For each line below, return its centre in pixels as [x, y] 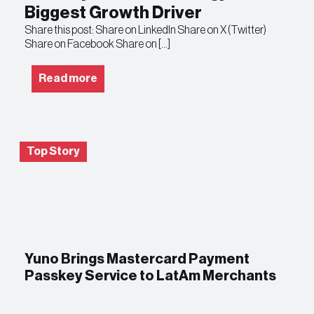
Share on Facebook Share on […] [98, 44]
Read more [68, 78]
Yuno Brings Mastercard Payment [137, 260]
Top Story [54, 151]
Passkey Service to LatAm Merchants [151, 277]
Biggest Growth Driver [114, 12]
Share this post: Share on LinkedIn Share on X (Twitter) [146, 30]
